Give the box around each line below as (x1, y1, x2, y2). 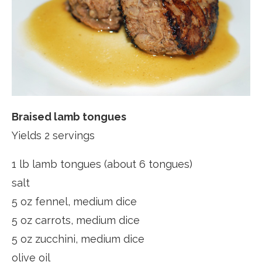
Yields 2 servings (12, 129, 95, 142)
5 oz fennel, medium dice (12, 195, 137, 208)
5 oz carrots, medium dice (12, 214, 140, 227)
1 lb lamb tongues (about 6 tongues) (12, 158, 192, 171)
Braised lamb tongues (12, 111, 126, 123)
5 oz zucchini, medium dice (12, 233, 144, 246)
